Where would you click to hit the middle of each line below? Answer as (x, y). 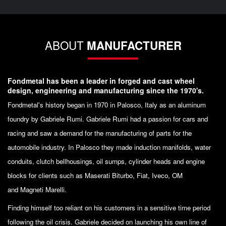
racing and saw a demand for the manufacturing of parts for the (100, 133)
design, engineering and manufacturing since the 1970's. (107, 90)
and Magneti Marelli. (37, 189)
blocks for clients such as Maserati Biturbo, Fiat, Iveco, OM (95, 175)
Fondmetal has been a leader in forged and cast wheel (101, 80)
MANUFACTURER (134, 45)
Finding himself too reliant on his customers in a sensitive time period (109, 207)
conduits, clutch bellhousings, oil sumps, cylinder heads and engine (106, 161)
